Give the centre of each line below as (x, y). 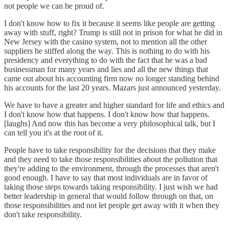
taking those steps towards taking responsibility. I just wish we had (111, 187)
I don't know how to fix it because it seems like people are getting (109, 23)
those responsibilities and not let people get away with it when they (112, 205)
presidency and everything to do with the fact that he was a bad (106, 60)
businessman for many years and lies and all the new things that (106, 69)
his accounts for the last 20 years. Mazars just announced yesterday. (112, 87)
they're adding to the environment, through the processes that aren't (111, 168)
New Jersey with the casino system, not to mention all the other (106, 41)
